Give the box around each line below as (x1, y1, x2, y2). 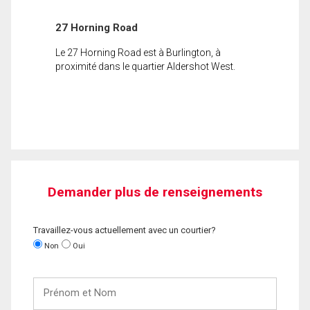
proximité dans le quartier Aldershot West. (55, 60, 235, 72)
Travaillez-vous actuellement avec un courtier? (33, 224, 216, 235)
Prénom (33, 277, 69, 289)
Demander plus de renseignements (48, 183, 262, 200)
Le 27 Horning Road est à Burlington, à (55, 46, 221, 58)
